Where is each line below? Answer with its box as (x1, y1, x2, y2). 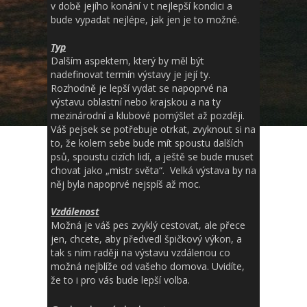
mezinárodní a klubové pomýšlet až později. (51, 109, 245, 122)
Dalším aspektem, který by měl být (51, 54, 204, 67)
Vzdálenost (51, 205, 99, 218)
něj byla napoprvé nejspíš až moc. (51, 177, 201, 191)
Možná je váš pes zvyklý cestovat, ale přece (51, 219, 245, 232)
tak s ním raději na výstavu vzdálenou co (51, 246, 230, 259)
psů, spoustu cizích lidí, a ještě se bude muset (51, 150, 254, 163)
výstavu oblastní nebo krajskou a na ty (51, 95, 221, 108)
